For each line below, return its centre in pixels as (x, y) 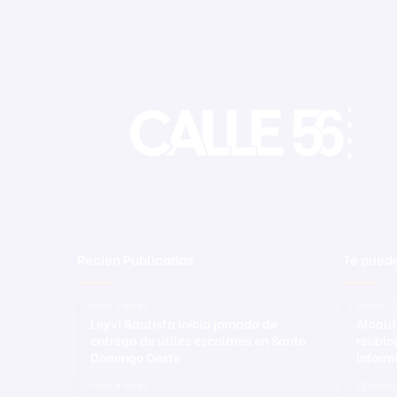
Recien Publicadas (135, 258)
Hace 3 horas (119, 304)
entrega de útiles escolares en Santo (198, 339)
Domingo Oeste (136, 356)
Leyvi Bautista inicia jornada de (184, 323)
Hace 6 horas (119, 384)
